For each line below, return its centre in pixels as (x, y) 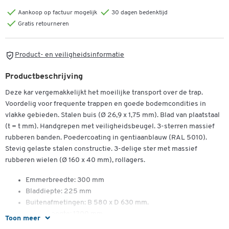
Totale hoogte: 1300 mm (64, 214)
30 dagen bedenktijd (140, 13)
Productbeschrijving (44, 77)
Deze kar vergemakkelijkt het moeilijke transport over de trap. (104, 93)
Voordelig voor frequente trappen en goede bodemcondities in (106, 104)
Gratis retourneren (43, 24)
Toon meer (23, 219)
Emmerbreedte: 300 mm (65, 180)
